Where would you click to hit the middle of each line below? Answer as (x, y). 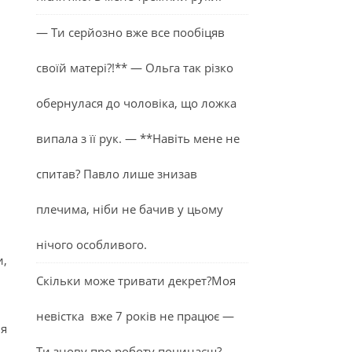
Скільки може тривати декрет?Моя (136, 280)
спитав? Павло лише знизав (117, 174)
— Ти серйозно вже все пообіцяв (130, 32)
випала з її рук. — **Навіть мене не (138, 138)
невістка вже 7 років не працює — (135, 316)
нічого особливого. (92, 244)
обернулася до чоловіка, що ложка (136, 103)
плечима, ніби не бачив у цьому (130, 209)
